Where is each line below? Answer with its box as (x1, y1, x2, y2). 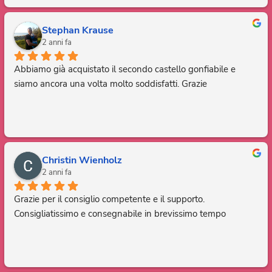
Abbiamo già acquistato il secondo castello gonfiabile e (14, 63, 236, 76)
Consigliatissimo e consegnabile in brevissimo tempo (14, 208, 226, 220)
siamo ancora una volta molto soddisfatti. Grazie (14, 78, 207, 90)
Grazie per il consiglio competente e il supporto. (14, 193, 205, 206)
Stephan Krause (42, 23, 114, 37)
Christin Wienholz (42, 153, 122, 167)
